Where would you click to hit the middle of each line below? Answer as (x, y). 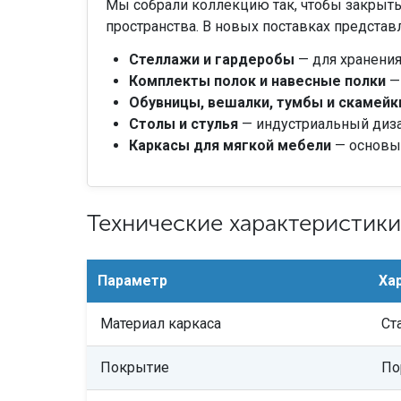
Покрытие (134, 368)
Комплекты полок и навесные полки (257, 81)
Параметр (132, 281)
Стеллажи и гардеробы (211, 60)
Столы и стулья (183, 124)
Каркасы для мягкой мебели (230, 146)
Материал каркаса (160, 324)
